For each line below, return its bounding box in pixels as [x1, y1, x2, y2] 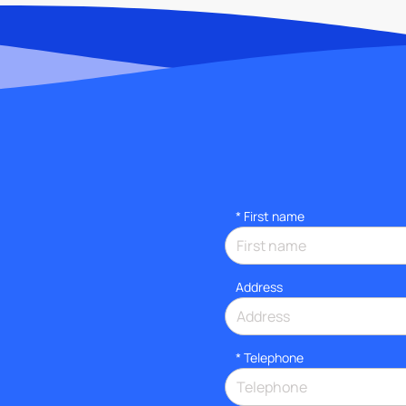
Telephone [244, 348, 304, 366]
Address [236, 277, 283, 295]
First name [244, 207, 304, 225]
